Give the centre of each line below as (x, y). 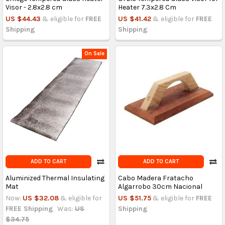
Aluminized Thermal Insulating (55, 178)
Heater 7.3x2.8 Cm (147, 7)
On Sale (95, 54)
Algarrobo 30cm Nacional (160, 186)
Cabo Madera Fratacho (155, 178)
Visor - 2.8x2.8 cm (34, 7)
